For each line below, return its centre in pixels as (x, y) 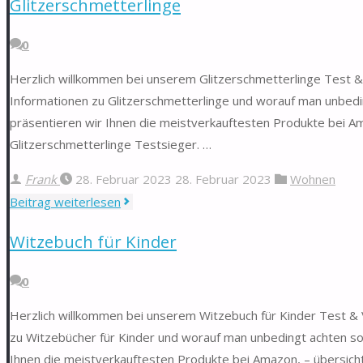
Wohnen (313, 179)
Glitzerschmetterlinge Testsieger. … (111, 144)
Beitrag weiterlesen (65, 201)
